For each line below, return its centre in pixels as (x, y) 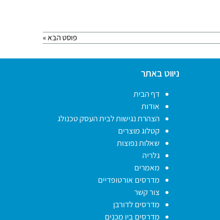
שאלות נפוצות (138, 143)
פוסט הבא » (60, 38)
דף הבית (146, 94)
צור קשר (147, 192)
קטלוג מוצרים (138, 131)
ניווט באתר (160, 73)
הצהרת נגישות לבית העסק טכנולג (108, 118)
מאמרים (147, 167)
